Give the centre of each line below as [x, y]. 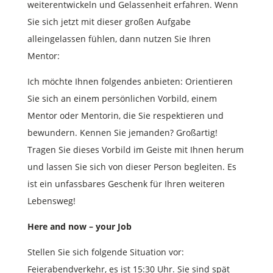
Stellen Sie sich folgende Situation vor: [105, 252]
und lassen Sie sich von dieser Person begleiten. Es [132, 166]
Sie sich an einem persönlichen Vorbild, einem [122, 98]
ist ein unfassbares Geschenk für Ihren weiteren [126, 183]
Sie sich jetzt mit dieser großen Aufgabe [109, 21]
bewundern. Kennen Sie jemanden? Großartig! [122, 132]
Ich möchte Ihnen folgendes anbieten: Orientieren [130, 81]
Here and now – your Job [79, 226]
